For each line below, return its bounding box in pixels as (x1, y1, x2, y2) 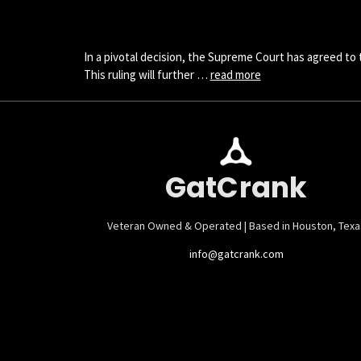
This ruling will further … (83, 66, 210, 82)
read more (210, 66, 261, 82)
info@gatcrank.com (189, 246, 284, 261)
